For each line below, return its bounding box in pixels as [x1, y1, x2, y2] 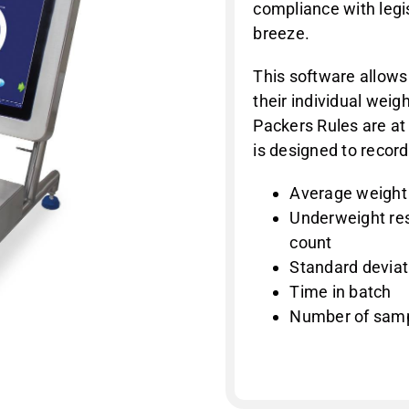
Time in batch [289, 282, 392, 301]
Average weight [289, 184, 407, 203]
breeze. [253, 24, 310, 43]
